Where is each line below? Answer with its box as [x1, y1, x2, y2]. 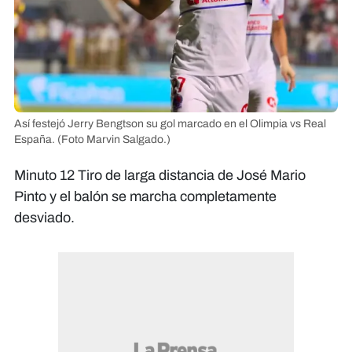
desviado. [14, 210, 75, 226]
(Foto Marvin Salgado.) [57, 134, 170, 146]
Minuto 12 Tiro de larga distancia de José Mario [14, 167, 306, 184]
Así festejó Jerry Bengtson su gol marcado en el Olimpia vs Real [14, 118, 326, 130]
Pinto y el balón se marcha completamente [14, 189, 277, 205]
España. [14, 134, 55, 146]
